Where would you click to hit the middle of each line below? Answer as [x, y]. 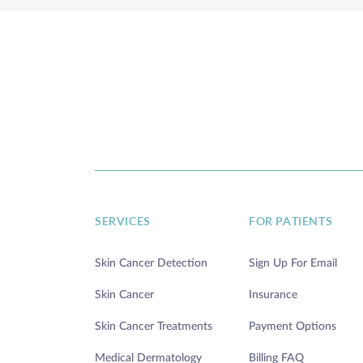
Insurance [273, 295]
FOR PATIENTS [291, 222]
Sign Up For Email [293, 263]
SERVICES [123, 222]
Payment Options [293, 326]
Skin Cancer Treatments [154, 326]
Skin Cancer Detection [151, 263]
